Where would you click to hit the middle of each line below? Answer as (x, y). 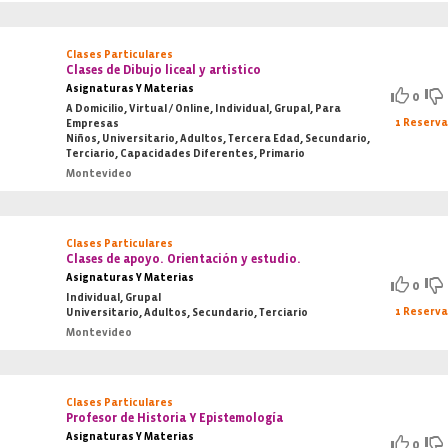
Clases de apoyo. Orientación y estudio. (184, 259)
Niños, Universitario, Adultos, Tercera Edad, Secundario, (218, 138)
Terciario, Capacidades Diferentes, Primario (186, 153)
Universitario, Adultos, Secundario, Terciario (187, 312)
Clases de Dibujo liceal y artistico (164, 70)
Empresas (93, 123)
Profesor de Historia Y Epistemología (175, 418)
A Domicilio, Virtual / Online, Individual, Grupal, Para (204, 108)
